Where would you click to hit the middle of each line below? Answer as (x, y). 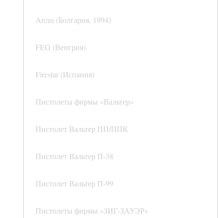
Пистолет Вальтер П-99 (74, 183)
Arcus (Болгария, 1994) (73, 20)
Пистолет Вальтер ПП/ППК (82, 129)
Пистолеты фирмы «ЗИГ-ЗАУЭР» (92, 211)
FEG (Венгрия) (61, 47)
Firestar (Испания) (65, 74)
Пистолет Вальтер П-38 (74, 156)
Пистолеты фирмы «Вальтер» (85, 102)
